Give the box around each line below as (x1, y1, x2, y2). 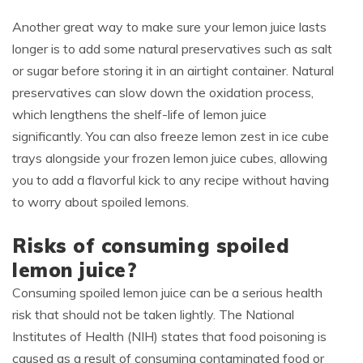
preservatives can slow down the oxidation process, (12, 84, 314, 101)
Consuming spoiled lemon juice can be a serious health (12, 284, 322, 301)
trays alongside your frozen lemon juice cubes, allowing (12, 150, 327, 167)
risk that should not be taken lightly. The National (12, 306, 294, 323)
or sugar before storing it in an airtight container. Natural (12, 62, 334, 79)
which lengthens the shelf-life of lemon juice (12, 106, 267, 123)
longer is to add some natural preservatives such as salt (12, 41, 332, 58)
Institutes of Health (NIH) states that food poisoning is (12, 328, 327, 345)
